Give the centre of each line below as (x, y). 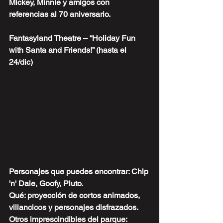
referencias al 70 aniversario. (60, 14)
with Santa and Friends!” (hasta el (69, 50)
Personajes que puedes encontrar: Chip (80, 172)
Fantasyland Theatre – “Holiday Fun (73, 38)
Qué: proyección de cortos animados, (75, 196)
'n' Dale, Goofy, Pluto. (46, 184)
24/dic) (21, 62)
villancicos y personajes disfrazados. (74, 208)
